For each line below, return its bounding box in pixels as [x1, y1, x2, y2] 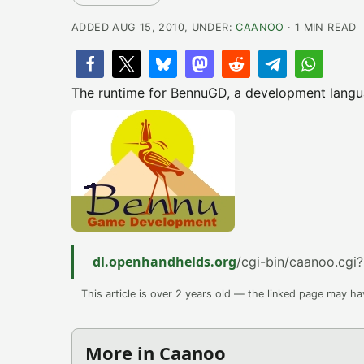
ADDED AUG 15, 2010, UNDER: [71, 21, 236, 33]
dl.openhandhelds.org [93, 253, 236, 271]
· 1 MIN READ [284, 21, 357, 33]
